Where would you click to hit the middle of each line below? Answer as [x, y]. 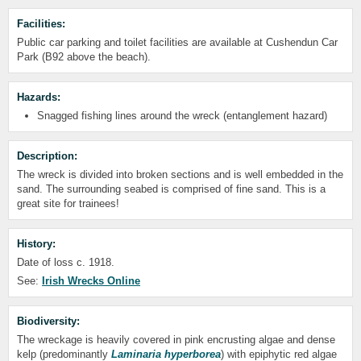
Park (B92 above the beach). [84, 57]
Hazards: [39, 97]
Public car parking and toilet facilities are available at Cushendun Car [177, 42]
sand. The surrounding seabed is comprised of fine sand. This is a [171, 189]
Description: [47, 156]
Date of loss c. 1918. [66, 262]
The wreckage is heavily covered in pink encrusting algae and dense [176, 340]
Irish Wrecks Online [91, 281]
